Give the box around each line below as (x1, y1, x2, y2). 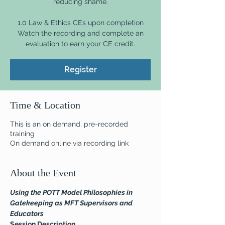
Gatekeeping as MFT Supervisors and (10, 199, 134, 207)
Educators (10, 209, 44, 217)
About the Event (10, 167, 76, 178)
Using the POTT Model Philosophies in (10, 188, 134, 196)
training (10, 130, 35, 138)
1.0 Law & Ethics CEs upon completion (17, 19, 144, 27)
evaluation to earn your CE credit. (26, 40, 135, 48)
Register (64, 65, 97, 74)
